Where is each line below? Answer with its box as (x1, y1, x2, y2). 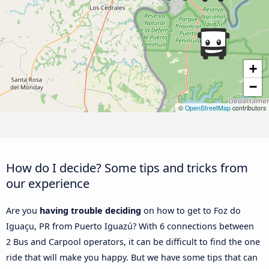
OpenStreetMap (185, 103, 231, 113)
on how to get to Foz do (141, 205, 241, 217)
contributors (231, 103, 266, 113)
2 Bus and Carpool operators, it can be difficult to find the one (6, 236, 260, 248)
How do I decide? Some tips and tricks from (6, 159, 248, 177)
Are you (6, 205, 40, 217)
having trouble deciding (40, 205, 141, 217)
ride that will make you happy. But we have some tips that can (6, 252, 258, 264)
